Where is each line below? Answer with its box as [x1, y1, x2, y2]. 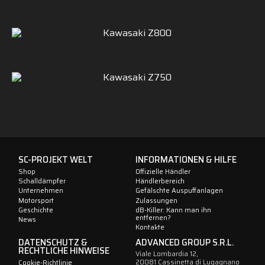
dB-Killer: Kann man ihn [135, 205, 211, 216]
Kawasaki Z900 [12, 3, 80, 18]
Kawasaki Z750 [12, 92, 80, 106]
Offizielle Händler [135, 166, 190, 177]
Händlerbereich [135, 176, 185, 187]
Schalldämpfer [18, 176, 66, 187]
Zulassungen [135, 195, 177, 206]
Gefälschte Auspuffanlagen [135, 185, 223, 196]
